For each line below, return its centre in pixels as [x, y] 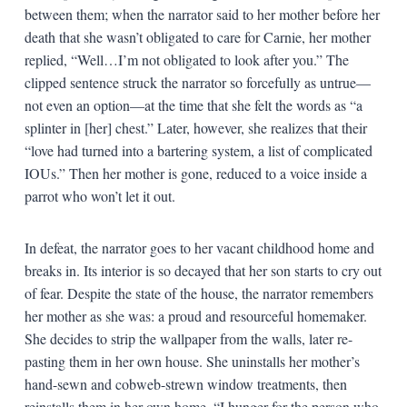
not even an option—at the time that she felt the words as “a [193, 104]
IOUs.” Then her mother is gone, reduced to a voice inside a [195, 173]
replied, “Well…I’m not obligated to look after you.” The [186, 59]
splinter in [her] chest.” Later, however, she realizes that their [195, 127]
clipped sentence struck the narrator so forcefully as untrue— [197, 82]
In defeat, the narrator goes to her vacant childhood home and [199, 247]
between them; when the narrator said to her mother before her [202, 14]
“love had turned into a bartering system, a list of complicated [198, 150]
